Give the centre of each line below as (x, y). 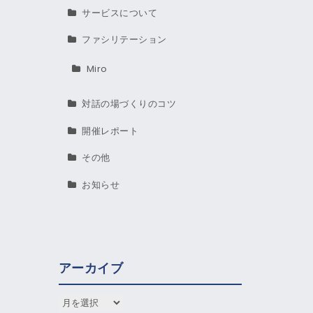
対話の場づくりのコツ (129, 104)
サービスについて (119, 13)
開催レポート (110, 131)
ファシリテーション (124, 40)
